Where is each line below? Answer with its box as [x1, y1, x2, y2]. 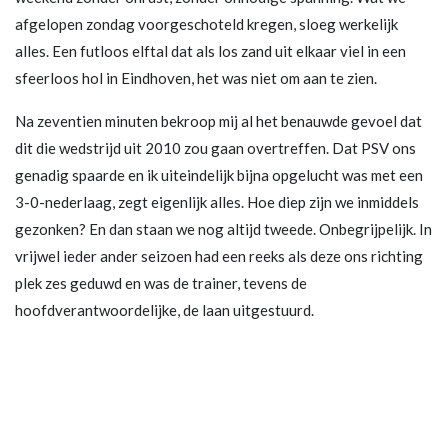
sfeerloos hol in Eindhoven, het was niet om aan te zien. [15, 68, 377, 87]
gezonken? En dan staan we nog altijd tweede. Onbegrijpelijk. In [15, 219, 432, 238]
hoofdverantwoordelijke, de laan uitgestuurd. [15, 300, 314, 319]
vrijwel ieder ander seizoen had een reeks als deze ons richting [15, 246, 423, 265]
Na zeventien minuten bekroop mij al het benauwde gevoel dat [15, 111, 422, 130]
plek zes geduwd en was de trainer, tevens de [15, 273, 307, 292]
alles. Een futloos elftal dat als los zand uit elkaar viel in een [15, 41, 406, 60]
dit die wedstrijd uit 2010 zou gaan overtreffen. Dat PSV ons [15, 138, 416, 157]
